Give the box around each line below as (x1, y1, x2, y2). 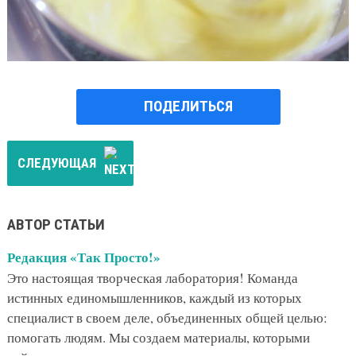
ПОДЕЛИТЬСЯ (143, 97, 233, 116)
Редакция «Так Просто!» (6, 246, 161, 267)
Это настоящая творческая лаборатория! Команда (6, 268, 298, 287)
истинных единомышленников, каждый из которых (6, 288, 302, 307)
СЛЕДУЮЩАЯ (17, 154, 96, 171)
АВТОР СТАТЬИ (6, 215, 105, 234)
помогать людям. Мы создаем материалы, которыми (6, 327, 310, 346)
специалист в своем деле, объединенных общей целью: (6, 308, 327, 327)
